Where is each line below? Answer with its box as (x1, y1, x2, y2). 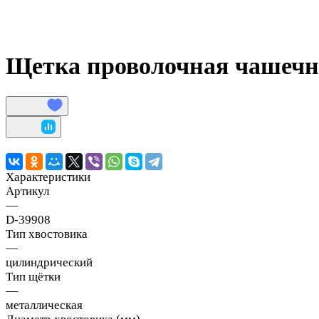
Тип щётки (6, 269, 61, 283)
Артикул (6, 184, 49, 198)
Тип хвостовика (6, 226, 88, 241)
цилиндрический (6, 255, 93, 269)
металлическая (6, 298, 83, 312)
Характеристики (6, 169, 90, 184)
